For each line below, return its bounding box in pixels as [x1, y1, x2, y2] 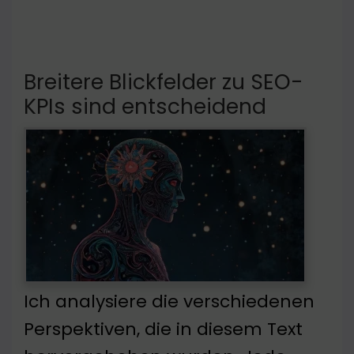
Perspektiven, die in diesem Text [24, 317, 303, 342]
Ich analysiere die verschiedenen [24, 289, 314, 314]
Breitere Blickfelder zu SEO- [24, 67, 303, 97]
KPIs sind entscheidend [24, 92, 266, 122]
